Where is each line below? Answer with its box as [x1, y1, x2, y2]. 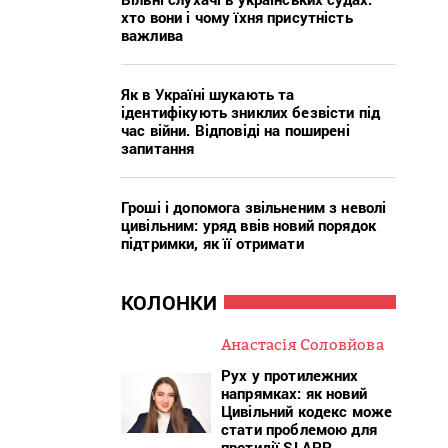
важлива [121, 24, 184, 45]
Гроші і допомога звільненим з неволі [121, 196, 387, 217]
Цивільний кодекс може [221, 400, 393, 421]
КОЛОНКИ [121, 288, 218, 315]
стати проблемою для [221, 418, 377, 439]
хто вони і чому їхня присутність [121, 6, 353, 27]
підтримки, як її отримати [121, 232, 304, 253]
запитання [121, 137, 195, 158]
